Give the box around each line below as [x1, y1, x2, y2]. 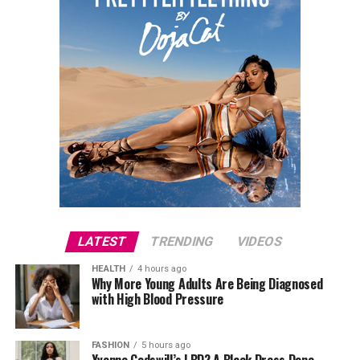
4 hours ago [137, 264, 186, 274]
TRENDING [148, 234, 215, 249]
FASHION [91, 340, 129, 350]
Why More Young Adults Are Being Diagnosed [91, 274, 323, 293]
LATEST [76, 234, 129, 249]
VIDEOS [235, 234, 284, 249]
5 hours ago [141, 340, 190, 350]
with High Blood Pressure [91, 289, 223, 309]
